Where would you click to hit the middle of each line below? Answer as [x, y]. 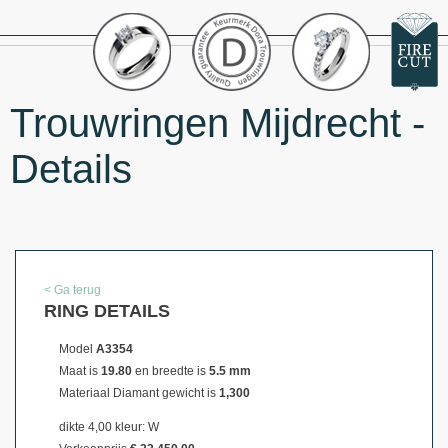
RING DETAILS [107, 311]
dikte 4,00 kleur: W [109, 427]
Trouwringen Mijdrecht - [217, 123]
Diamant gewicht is [166, 393]
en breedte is [170, 371]
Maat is [80, 371]
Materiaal [86, 393]
